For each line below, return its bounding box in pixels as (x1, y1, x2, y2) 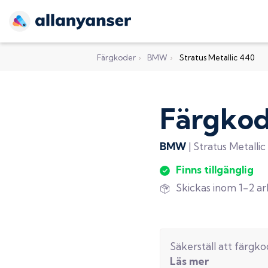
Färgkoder (97, 52, 136, 62)
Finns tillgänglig (176, 163, 254, 176)
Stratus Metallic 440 (179, 52, 254, 62)
